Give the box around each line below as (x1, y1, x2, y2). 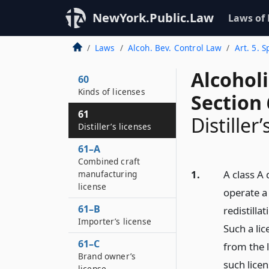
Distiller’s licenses (78, 121, 152, 132)
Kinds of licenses (78, 86, 145, 97)
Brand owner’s (78, 250, 136, 262)
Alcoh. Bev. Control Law (127, 42, 222, 53)
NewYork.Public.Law (92, 10, 214, 26)
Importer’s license (78, 216, 151, 227)
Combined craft (78, 156, 141, 167)
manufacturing (78, 168, 138, 180)
